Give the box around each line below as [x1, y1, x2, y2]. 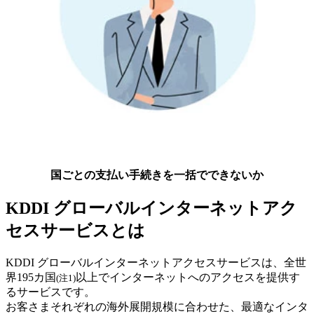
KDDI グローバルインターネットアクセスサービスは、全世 [6, 257, 306, 269]
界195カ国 [6, 271, 56, 284]
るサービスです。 [6, 286, 95, 299]
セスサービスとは [6, 221, 145, 240]
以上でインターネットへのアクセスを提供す [76, 271, 300, 284]
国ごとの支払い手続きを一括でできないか [50, 169, 264, 182]
